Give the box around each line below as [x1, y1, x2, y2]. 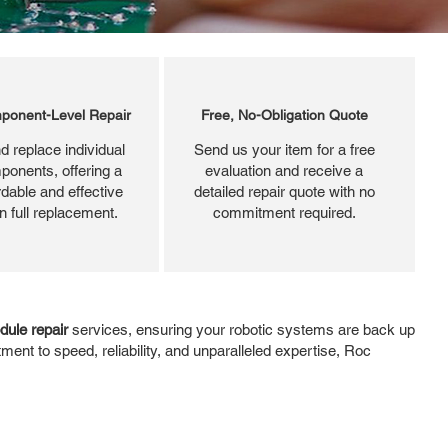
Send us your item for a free [193, 140, 375, 158]
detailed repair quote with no [193, 182, 375, 200]
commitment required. [212, 203, 356, 221]
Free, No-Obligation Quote [200, 106, 368, 123]
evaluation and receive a [205, 161, 363, 179]
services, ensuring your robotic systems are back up [68, 320, 415, 338]
